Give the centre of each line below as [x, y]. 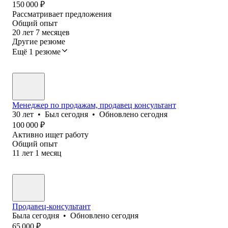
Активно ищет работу [50, 134]
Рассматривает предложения [62, 14]
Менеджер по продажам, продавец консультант [94, 105]
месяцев [56, 32]
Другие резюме [39, 41]
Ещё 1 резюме [36, 51]
